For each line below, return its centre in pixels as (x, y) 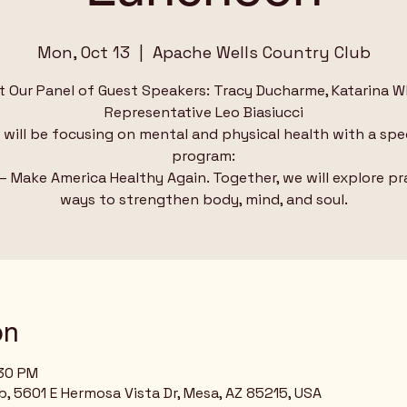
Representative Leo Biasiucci (203, 112)
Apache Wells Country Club (261, 52)
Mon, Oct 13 (83, 52)
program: (203, 156)
